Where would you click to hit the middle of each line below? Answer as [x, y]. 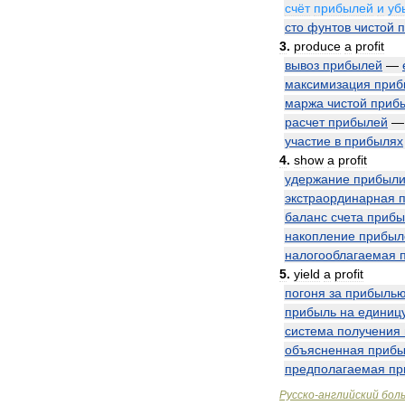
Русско [297, 395]
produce [317, 46]
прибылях [374, 141]
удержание [317, 179]
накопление [320, 236]
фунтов [329, 27]
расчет [305, 122]
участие [308, 141]
